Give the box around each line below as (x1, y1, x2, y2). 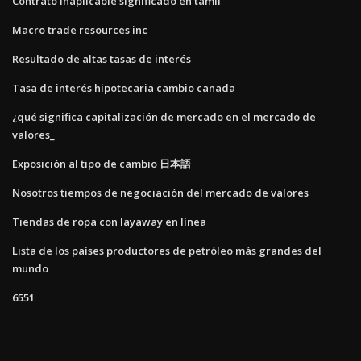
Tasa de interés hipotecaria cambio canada (12, 80, 235, 95)
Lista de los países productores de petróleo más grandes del (12, 243, 322, 258)
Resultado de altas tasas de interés (12, 51, 191, 66)
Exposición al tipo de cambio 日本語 (12, 156, 191, 171)
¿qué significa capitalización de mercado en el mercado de (12, 109, 316, 124)
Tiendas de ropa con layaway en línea (12, 214, 206, 229)
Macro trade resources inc (12, 22, 147, 37)
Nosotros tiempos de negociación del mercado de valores (12, 185, 309, 200)
